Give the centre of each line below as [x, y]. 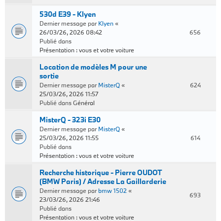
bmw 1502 [112, 190]
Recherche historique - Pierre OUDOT [100, 172]
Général [84, 103]
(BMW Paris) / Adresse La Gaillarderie [103, 181]
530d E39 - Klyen [68, 14]
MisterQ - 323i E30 [70, 120]
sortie [49, 76]
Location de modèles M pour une [93, 67]
